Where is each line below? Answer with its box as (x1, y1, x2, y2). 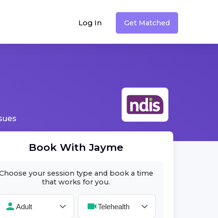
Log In (78, 18, 102, 27)
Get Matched (124, 18, 170, 27)
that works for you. (42, 178, 110, 186)
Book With (29, 141, 89, 153)
